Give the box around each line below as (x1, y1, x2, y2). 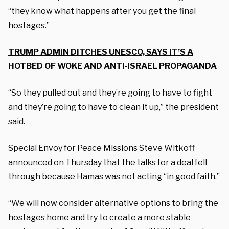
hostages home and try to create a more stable (8, 212, 191, 222)
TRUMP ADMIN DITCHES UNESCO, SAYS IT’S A (8, 47, 193, 57)
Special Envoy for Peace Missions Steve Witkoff (8, 143, 195, 153)
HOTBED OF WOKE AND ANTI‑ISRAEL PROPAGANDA (8, 61, 218, 71)
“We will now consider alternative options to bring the (8, 198, 218, 208)
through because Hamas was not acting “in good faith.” (8, 171, 220, 181)
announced (8, 157, 52, 167)
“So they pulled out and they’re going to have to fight (8, 87, 212, 98)
